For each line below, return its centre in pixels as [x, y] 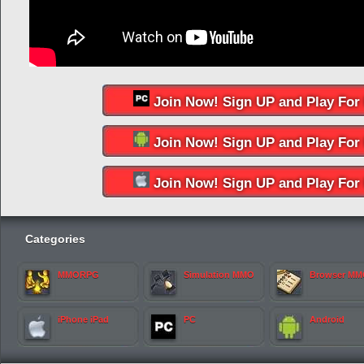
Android [327, 319]
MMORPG [78, 275]
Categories [55, 239]
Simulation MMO [219, 275]
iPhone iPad [83, 319]
